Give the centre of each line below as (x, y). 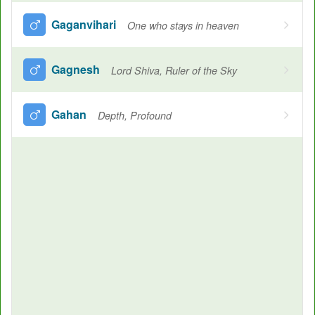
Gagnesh (76, 69)
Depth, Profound (135, 116)
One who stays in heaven (183, 26)
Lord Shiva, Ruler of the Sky (174, 71)
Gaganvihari (84, 24)
